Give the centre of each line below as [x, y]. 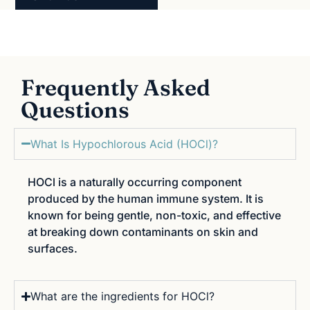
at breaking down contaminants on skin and [143, 231]
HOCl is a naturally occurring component [135, 182]
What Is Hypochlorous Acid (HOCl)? [125, 144]
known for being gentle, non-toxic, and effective [154, 215]
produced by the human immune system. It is [146, 198]
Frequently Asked [116, 87]
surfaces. [53, 248]
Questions [75, 109]
